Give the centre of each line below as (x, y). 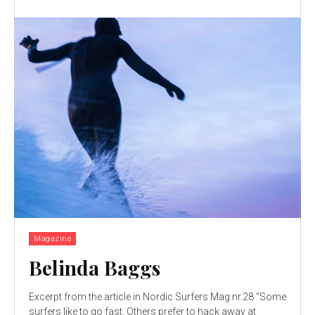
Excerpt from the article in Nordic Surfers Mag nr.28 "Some (142, 297)
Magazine (52, 239)
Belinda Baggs (95, 268)
